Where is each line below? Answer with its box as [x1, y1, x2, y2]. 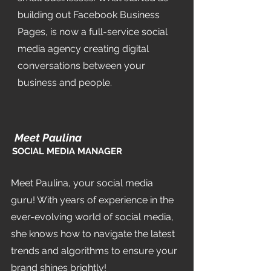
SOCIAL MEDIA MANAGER [12, 146, 122, 157]
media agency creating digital [18, 43, 149, 54]
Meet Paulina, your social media [11, 177, 153, 189]
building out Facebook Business [18, 9, 160, 21]
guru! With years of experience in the [11, 194, 174, 206]
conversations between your [18, 60, 145, 71]
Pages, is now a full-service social [18, 26, 168, 38]
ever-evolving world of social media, [11, 211, 174, 223]
